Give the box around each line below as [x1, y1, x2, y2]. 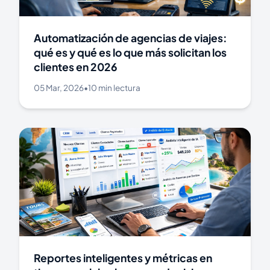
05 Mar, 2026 [34, 83, 84, 93]
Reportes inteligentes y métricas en [34, 251, 212, 265]
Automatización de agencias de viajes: [34, 31, 227, 45]
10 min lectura [88, 83, 140, 93]
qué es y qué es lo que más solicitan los [34, 46, 227, 60]
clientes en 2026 [34, 60, 118, 74]
